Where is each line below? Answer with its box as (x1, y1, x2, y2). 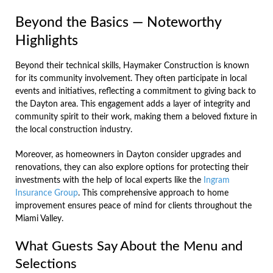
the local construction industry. (15, 125, 132, 134)
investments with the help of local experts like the (15, 175, 204, 185)
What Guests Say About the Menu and (15, 239, 243, 253)
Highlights (15, 33, 78, 48)
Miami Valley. (15, 214, 63, 223)
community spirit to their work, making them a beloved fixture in (15, 112, 257, 121)
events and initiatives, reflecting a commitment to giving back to (15, 87, 256, 96)
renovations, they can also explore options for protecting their (15, 163, 249, 172)
